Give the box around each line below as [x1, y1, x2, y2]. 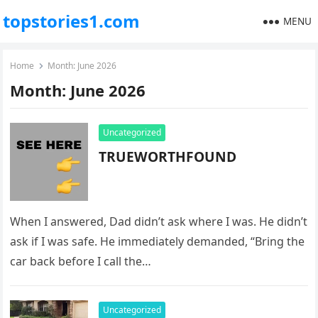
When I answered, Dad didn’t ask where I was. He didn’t [10, 214, 308, 229]
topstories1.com [3, 9, 141, 33]
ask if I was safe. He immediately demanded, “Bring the [10, 234, 305, 249]
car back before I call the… [10, 253, 152, 269]
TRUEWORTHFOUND [99, 147, 237, 166]
